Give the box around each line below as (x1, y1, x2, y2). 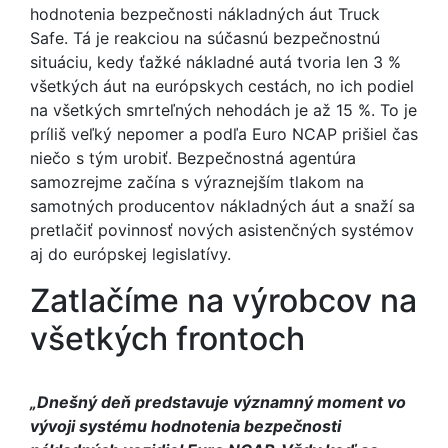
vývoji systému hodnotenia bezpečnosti (30, 416, 341, 436)
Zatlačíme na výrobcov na (30, 281, 417, 320)
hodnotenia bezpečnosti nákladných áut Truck (30, 4, 380, 24)
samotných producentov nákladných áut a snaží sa (30, 196, 415, 216)
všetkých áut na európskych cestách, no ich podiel (30, 76, 414, 96)
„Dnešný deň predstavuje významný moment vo (30, 392, 406, 412)
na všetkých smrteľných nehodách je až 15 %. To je (30, 100, 417, 120)
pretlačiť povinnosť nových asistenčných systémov (30, 220, 414, 240)
